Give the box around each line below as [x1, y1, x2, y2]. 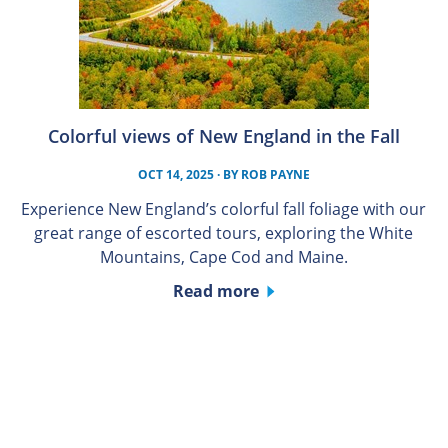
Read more [172, 280, 259, 303]
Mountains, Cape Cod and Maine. [99, 246, 348, 269]
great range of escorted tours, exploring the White [34, 222, 414, 245]
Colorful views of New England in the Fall [47, 124, 400, 149]
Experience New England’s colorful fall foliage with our [21, 198, 427, 221]
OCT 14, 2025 [137, 166, 214, 184]
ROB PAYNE [240, 166, 310, 184]
